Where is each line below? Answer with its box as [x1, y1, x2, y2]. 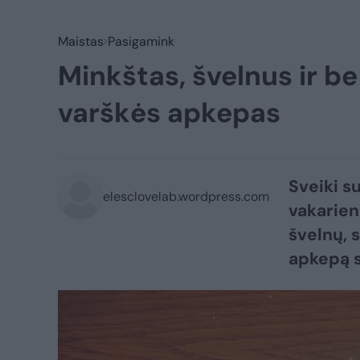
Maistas [58, 33, 104, 50]
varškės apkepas [58, 95, 280, 131]
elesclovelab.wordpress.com [103, 188, 269, 205]
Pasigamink [108, 33, 174, 50]
